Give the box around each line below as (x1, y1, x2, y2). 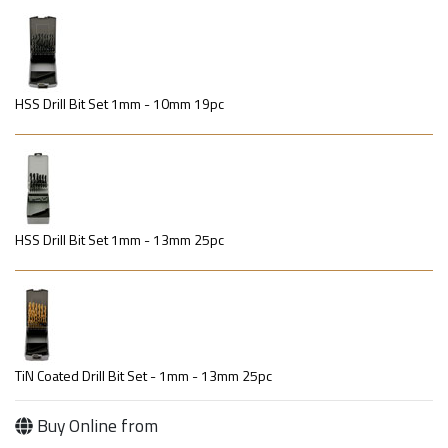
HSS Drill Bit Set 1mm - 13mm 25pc (15, 229, 224, 251)
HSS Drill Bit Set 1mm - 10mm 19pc (15, 93, 224, 115)
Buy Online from (32, 412, 158, 440)
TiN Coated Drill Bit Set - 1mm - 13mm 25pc (15, 365, 272, 387)
